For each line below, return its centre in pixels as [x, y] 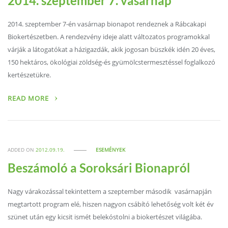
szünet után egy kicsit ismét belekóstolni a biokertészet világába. [105, 217]
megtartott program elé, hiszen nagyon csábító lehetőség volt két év [111, 204]
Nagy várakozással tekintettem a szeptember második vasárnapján [110, 191]
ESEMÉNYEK [111, 150]
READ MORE [30, 98]
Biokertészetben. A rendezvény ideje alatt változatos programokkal [109, 37]
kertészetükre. [30, 75]
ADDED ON [22, 150]
